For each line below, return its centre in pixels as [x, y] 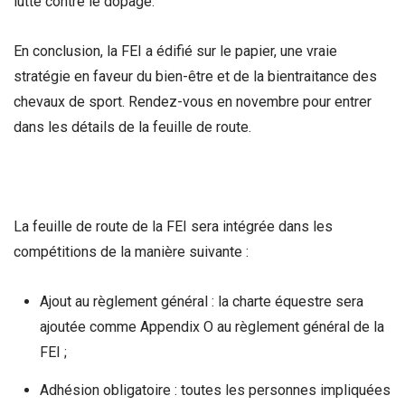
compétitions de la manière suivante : [131, 252]
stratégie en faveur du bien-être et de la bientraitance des [195, 76]
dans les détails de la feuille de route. [132, 127]
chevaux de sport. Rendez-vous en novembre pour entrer [193, 101]
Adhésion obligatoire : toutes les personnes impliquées [215, 391]
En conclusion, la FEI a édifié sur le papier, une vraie [175, 51]
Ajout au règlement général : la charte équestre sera [201, 302]
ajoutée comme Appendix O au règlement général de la [212, 327]
